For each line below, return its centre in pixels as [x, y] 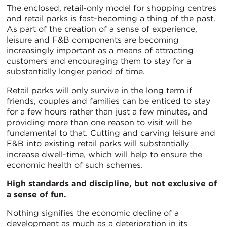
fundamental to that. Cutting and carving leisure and [111, 133]
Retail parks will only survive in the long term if [99, 91]
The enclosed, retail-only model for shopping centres [111, 8]
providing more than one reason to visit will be [99, 123]
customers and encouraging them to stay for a [99, 61]
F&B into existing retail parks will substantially [98, 144]
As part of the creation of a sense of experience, [102, 29]
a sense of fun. [36, 195]
